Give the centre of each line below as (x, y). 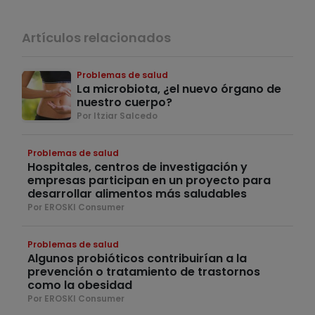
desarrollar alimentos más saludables (137, 193)
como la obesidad (80, 285)
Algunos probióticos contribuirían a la (137, 258)
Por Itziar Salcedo (117, 115)
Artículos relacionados (96, 37)
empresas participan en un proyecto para (149, 180)
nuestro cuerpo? (124, 102)
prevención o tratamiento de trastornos (144, 271)
